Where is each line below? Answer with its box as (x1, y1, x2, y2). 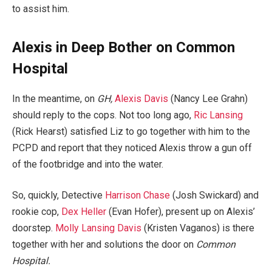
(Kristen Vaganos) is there (141, 222, 254, 234)
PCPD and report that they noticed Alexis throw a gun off (12, 141, 252, 154)
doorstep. (12, 222, 55, 234)
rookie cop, (12, 206, 61, 218)
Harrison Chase (105, 189, 170, 202)
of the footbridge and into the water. (12, 158, 163, 170)
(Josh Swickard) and (170, 189, 259, 202)
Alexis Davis (115, 92, 168, 104)
